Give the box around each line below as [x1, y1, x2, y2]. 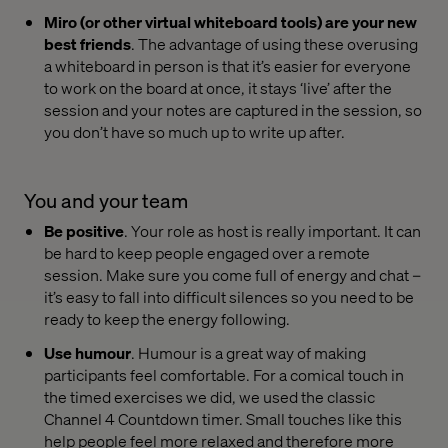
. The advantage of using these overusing [131, 32, 418, 54]
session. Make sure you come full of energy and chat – [44, 263, 421, 285]
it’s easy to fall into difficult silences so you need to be [44, 285, 414, 307]
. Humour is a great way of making [131, 342, 366, 364]
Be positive [44, 219, 124, 241]
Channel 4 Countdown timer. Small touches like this [44, 408, 402, 430]
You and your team [24, 186, 188, 213]
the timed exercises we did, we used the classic [44, 386, 375, 408]
